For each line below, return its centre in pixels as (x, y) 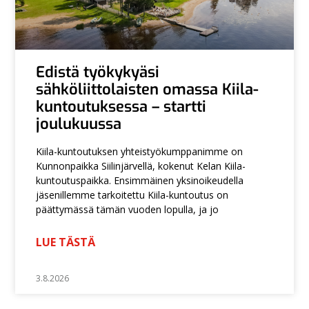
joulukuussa (79, 123)
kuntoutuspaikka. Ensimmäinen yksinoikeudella (140, 180)
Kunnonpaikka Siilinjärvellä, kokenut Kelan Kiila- (141, 166)
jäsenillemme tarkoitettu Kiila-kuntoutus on (132, 195)
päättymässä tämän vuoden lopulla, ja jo (128, 209)
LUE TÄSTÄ (66, 242)
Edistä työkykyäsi (98, 72)
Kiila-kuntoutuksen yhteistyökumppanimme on (140, 151)
